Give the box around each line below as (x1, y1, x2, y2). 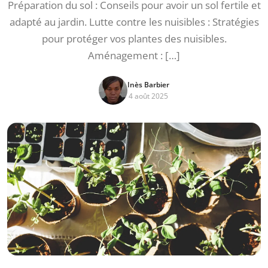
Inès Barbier (127, 80, 169, 90)
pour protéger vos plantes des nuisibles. (41, 32, 227, 45)
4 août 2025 (129, 91, 168, 101)
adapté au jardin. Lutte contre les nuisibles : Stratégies (9, 15, 259, 29)
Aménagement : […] (88, 48, 180, 62)
